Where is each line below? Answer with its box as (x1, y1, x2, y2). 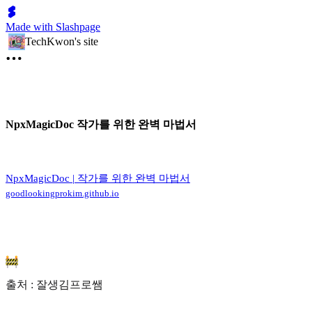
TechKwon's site (25, 36, 98, 47)
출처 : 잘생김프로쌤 (6, 279, 103, 291)
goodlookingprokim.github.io (6, 188, 119, 199)
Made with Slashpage (6, 21, 100, 33)
